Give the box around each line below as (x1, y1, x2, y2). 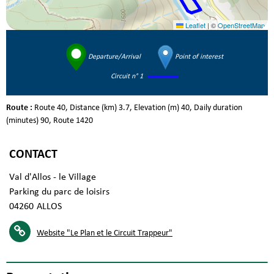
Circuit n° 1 (111, 73, 145, 81)
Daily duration (194, 103, 242, 113)
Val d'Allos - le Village (9, 172, 96, 183)
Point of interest (173, 53, 223, 61)
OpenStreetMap (218, 20, 265, 31)
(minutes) (6, 116, 39, 126)
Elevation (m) (134, 103, 179, 113)
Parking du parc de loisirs (9, 187, 109, 198)
